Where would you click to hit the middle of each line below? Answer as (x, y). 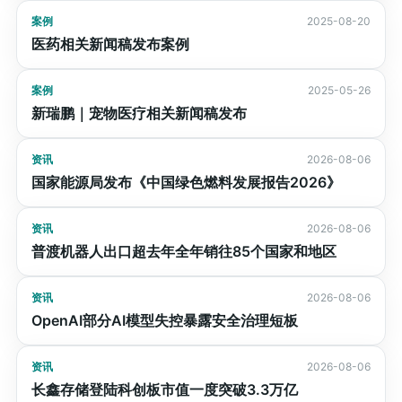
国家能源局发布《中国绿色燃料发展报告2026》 (186, 182)
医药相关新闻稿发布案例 (110, 44)
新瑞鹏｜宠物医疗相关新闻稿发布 (139, 113)
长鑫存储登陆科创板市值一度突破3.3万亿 (164, 389)
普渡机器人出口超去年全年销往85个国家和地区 (184, 251)
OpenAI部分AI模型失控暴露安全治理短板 (164, 320)
